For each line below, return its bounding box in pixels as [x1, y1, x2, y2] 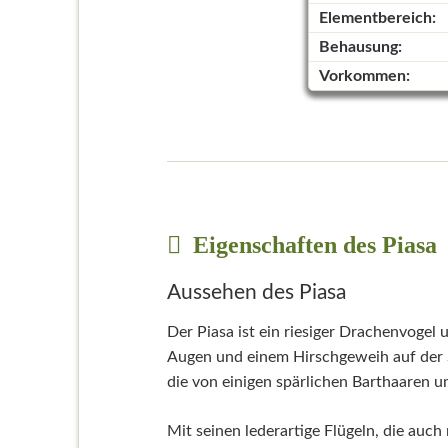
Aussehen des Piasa [166, 282, 346, 304]
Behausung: [318, 39, 402, 56]
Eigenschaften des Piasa [186, 232, 437, 259]
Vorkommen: [318, 68, 410, 85]
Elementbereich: [318, 10, 436, 27]
